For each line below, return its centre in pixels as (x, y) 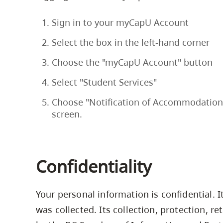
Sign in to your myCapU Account (120, 22)
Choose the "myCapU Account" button (132, 62)
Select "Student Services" (104, 82)
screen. (67, 114)
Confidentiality (94, 167)
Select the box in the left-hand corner (131, 42)
